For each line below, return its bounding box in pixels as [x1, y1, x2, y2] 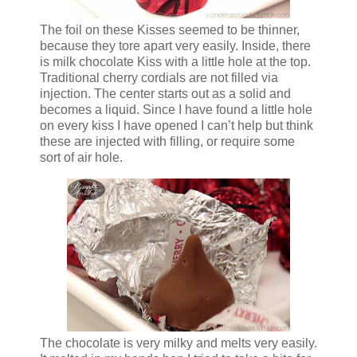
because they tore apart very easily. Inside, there [40, 39, 311, 53]
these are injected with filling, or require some [40, 135, 295, 149]
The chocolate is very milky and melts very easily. [40, 336, 317, 351]
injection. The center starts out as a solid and [40, 87, 291, 101]
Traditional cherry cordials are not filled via [40, 71, 278, 85]
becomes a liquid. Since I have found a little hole [40, 103, 312, 117]
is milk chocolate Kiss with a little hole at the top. [40, 55, 311, 69]
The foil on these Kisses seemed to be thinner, [40, 23, 300, 37]
